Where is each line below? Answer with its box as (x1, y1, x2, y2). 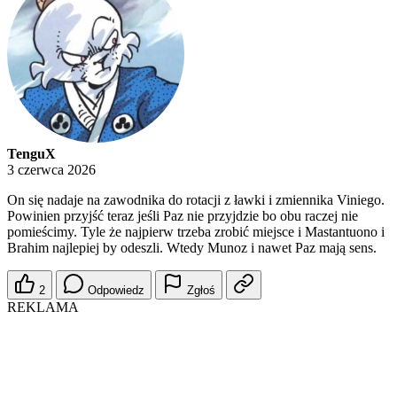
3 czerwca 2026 (7, 162, 96, 178)
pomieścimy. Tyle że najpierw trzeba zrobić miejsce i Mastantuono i (7, 224, 385, 240)
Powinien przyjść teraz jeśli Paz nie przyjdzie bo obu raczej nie (7, 208, 358, 224)
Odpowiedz (88, 284, 144, 298)
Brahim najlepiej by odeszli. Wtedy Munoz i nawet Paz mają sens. (7, 240, 377, 256)
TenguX (7, 146, 56, 162)
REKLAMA (7, 300, 79, 315)
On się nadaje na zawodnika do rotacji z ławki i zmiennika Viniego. (7, 192, 385, 208)
